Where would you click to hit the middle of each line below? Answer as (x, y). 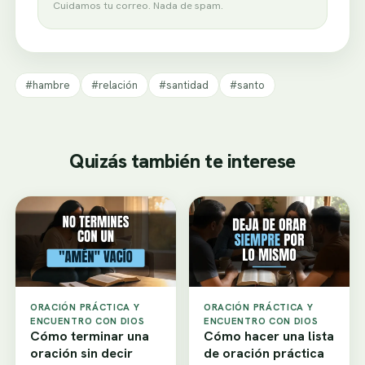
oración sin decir (81, 354)
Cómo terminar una (90, 336)
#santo (247, 86)
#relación (114, 86)
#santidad (184, 86)
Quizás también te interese (182, 161)
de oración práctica (264, 354)
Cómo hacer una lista (269, 336)
